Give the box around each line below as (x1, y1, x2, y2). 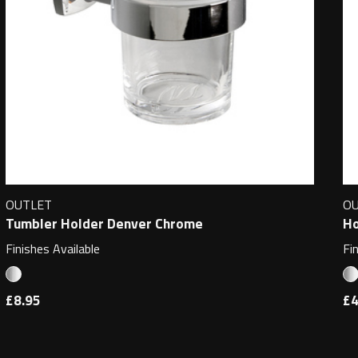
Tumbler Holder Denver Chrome (5, 212, 203, 234)
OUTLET (5, 195, 52, 215)
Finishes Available (5, 238, 100, 258)
